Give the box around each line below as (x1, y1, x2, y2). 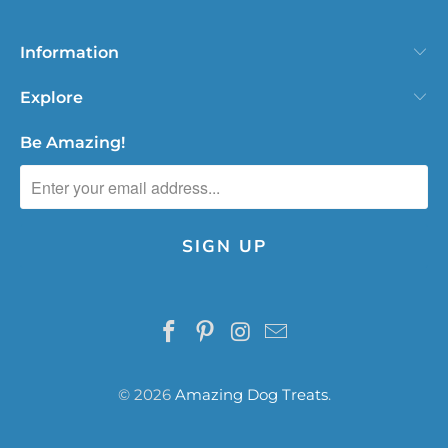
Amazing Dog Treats (174, 385, 328, 405)
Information (20, 43, 119, 63)
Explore (20, 88, 83, 108)
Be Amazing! (20, 133, 125, 153)
